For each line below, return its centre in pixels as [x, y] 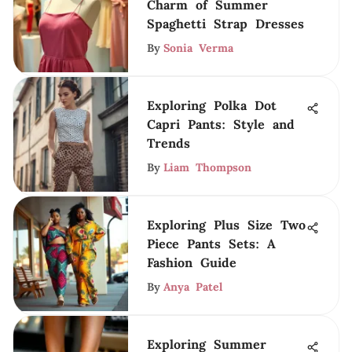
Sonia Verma [198, 48]
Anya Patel [193, 287]
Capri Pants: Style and [221, 124]
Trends [169, 143]
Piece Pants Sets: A [211, 244]
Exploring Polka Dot [212, 105]
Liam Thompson [207, 167]
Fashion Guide [192, 262]
